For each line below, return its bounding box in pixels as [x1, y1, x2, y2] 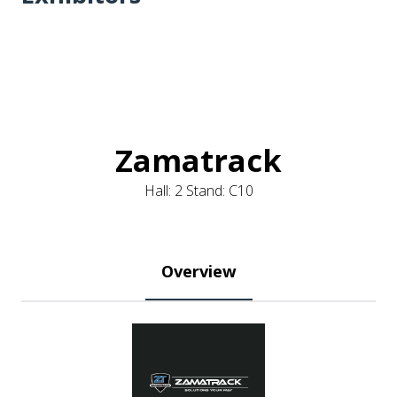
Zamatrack [115, 139, 282, 181]
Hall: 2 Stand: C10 [144, 181, 253, 200]
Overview [160, 260, 237, 282]
